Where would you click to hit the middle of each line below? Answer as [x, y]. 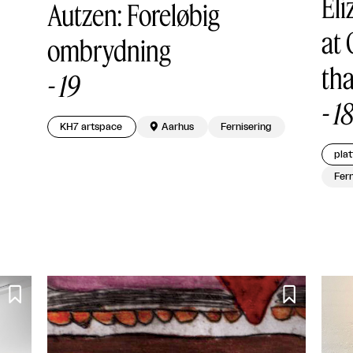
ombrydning [109, 50]
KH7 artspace [91, 126]
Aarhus [178, 126]
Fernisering [246, 126]
